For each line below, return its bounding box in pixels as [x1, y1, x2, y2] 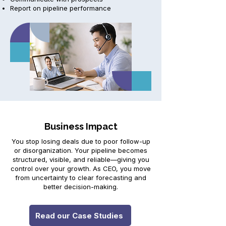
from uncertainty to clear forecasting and [15, 174, 146, 182]
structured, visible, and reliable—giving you [12, 155, 149, 163]
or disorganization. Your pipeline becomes [14, 146, 147, 154]
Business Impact [44, 121, 118, 132]
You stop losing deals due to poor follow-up [11, 137, 150, 145]
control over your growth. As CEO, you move [11, 164, 151, 173]
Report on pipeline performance [10, 4, 111, 12]
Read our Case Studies [35, 210, 123, 220]
